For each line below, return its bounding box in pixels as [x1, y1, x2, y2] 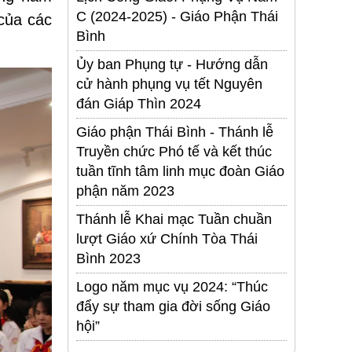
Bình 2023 [76, 251, 141, 267]
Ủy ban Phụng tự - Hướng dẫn [76, 57, 268, 73]
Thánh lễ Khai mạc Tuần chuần [76, 211, 272, 228]
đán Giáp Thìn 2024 [76, 96, 201, 112]
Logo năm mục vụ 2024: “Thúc [76, 279, 268, 295]
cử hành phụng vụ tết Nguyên [76, 76, 262, 93]
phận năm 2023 [76, 183, 174, 200]
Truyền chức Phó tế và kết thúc [76, 144, 272, 160]
